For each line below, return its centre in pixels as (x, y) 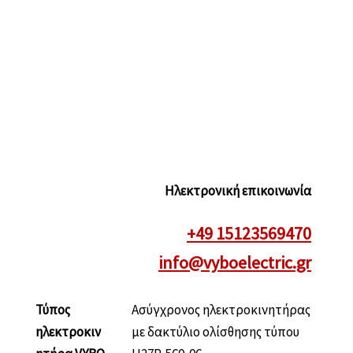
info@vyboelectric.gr (235, 263)
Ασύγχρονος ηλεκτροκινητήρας (221, 310)
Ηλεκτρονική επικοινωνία (238, 190)
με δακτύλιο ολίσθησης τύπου (216, 332)
